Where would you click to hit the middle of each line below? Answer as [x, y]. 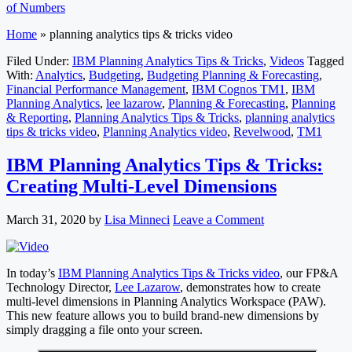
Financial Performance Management [96, 90]
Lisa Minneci [137, 220]
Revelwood [262, 132]
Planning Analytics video [165, 132]
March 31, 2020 [46, 220]
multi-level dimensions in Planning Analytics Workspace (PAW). [166, 302]
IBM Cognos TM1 [238, 90]
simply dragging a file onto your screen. [104, 330]
